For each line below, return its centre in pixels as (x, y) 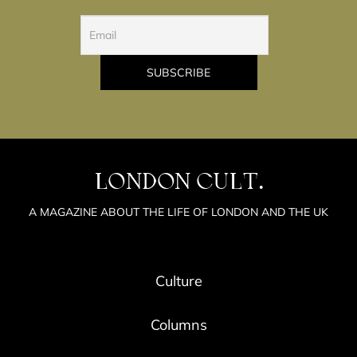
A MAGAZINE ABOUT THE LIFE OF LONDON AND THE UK (178, 212)
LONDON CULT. (185, 184)
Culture (178, 280)
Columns (178, 324)
